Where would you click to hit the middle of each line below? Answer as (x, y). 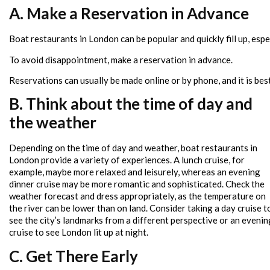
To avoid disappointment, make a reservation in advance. (122, 59)
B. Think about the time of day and (131, 104)
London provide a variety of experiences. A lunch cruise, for (127, 160)
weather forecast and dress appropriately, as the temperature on (137, 196)
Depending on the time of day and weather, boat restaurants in (133, 148)
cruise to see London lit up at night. (79, 232)
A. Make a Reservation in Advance (129, 14)
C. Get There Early (74, 256)
